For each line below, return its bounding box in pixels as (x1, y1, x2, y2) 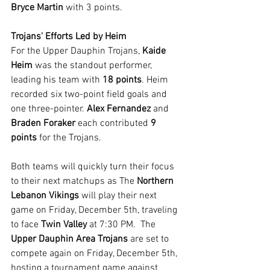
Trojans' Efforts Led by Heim (11, 31, 127, 43)
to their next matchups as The (11, 175, 137, 187)
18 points (102, 74, 142, 86)
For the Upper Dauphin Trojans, (11, 45, 142, 57)
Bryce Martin (11, 2, 63, 14)
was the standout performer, (33, 60, 154, 72)
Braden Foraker (11, 118, 75, 130)
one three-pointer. (11, 103, 87, 115)
